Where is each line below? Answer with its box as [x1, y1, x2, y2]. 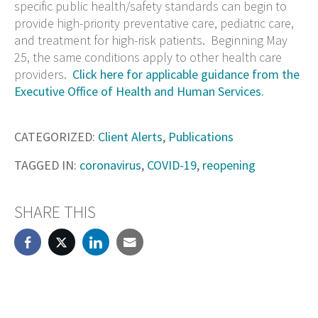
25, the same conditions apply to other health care [14, 48, 282, 65]
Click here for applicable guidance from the [72, 65, 300, 82]
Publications [168, 128, 234, 145]
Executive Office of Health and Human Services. [14, 82, 264, 99]
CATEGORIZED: [14, 128, 95, 145]
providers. [14, 65, 72, 82]
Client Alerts [98, 128, 163, 145]
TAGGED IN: [14, 156, 77, 173]
